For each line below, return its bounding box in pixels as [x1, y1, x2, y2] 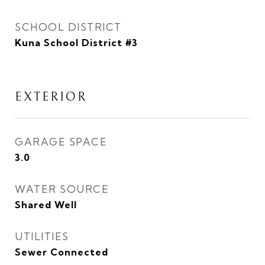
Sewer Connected [15, 246, 108, 258]
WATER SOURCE [15, 183, 109, 195]
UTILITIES [15, 230, 69, 243]
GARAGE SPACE [15, 135, 107, 148]
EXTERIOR [15, 90, 87, 104]
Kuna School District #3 [15, 37, 138, 49]
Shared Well [15, 199, 77, 211]
